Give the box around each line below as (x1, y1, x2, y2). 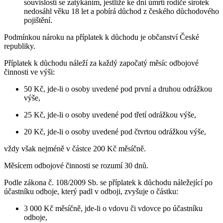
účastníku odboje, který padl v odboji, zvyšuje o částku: (4, 187, 178, 196)
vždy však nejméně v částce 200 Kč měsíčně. (4, 144, 146, 153)
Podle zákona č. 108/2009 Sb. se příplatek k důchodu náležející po (4, 178, 213, 187)
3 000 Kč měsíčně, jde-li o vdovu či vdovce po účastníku (24, 204, 203, 213)
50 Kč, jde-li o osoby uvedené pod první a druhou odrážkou (24, 84, 212, 93)
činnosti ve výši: (4, 67, 55, 76)
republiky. (4, 41, 35, 50)
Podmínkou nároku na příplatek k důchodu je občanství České (4, 32, 199, 41)
